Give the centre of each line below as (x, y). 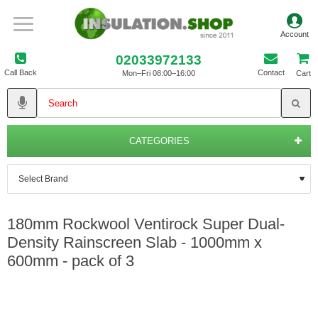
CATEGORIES (159, 141)
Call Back (21, 72)
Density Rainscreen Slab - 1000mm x (135, 242)
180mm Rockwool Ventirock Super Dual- (146, 224)
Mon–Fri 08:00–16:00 (159, 73)
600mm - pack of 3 (71, 261)
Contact (271, 72)
